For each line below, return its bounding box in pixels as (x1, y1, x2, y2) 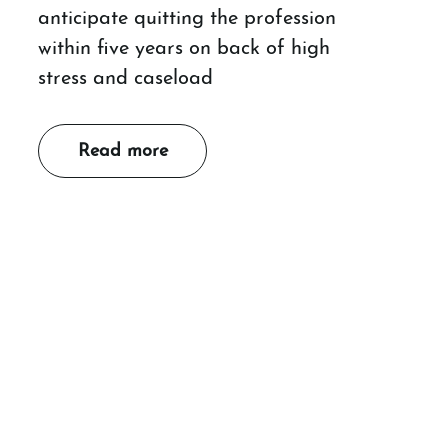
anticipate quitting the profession (38, 8, 337, 29)
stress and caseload (38, 68, 214, 89)
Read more (77, 141, 168, 161)
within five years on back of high (38, 38, 331, 59)
